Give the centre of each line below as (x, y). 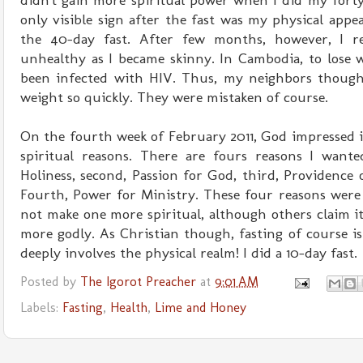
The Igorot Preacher (138, 282)
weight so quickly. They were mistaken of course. (176, 98)
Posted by (50, 282)
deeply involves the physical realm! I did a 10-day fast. (191, 253)
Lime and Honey (201, 308)
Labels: (41, 308)
